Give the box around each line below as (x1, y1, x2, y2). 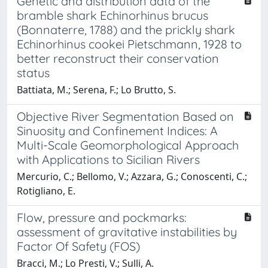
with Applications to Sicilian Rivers (17, 152, 200, 167)
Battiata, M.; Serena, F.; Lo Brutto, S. (17, 83, 176, 96)
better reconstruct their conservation (17, 51, 219, 66)
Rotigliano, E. (17, 184, 75, 197)
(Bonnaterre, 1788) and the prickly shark (17, 22, 235, 37)
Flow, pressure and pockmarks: (17, 210, 187, 225)
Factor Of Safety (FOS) (17, 239, 140, 254)
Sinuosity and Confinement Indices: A (17, 123, 218, 138)
